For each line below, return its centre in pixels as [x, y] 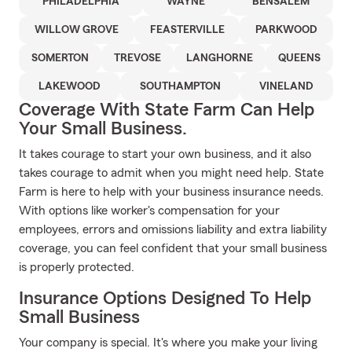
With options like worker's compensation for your [149, 211]
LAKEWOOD [69, 86]
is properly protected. [77, 267]
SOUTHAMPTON [180, 86]
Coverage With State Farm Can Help [167, 110]
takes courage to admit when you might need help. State [171, 173]
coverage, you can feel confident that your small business [173, 248]
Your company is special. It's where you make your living [168, 343]
